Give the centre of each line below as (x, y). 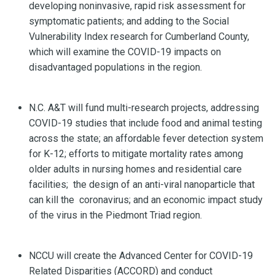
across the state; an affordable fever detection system (146, 138)
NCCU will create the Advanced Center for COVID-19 (141, 255)
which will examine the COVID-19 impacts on (125, 52)
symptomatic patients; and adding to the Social (129, 21)
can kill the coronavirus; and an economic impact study (146, 199)
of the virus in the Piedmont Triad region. (117, 215)
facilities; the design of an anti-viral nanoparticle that (142, 184)
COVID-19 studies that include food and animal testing (145, 123)
